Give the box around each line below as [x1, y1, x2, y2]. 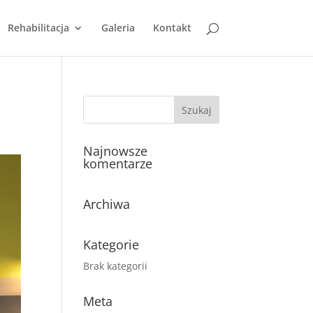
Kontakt [152, 21, 191, 34]
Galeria [101, 21, 135, 34]
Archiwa [83, 196, 131, 212]
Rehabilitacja [7, 21, 69, 34]
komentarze [83, 155, 153, 172]
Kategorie [83, 236, 140, 253]
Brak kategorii [83, 259, 148, 272]
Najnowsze [83, 143, 148, 159]
